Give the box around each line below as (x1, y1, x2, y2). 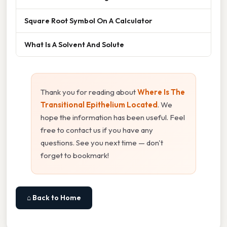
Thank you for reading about (41, 87, 137, 97)
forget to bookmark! (41, 150, 109, 161)
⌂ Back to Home (27, 193, 81, 203)
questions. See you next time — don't (41, 138, 163, 148)
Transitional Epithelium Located (41, 100, 158, 110)
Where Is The (137, 87, 185, 97)
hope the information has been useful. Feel (41, 112, 185, 123)
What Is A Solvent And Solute (24, 40, 124, 50)
